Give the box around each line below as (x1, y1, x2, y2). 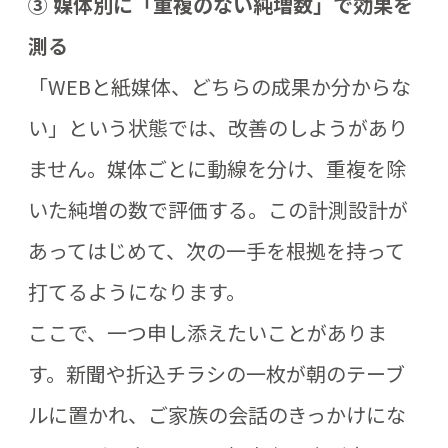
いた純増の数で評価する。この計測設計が (28, 195, 408, 225)
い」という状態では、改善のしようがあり (28, 113, 408, 143)
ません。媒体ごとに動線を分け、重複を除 (28, 154, 406, 184)
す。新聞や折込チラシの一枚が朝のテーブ (28, 359, 405, 389)
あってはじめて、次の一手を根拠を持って (28, 236, 405, 266)
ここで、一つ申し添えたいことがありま (28, 318, 387, 348)
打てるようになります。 (28, 277, 246, 307)
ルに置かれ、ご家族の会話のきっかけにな (28, 400, 406, 430)
